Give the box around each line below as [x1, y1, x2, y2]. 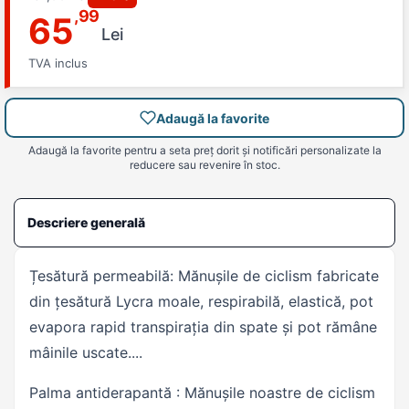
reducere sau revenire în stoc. [129, 158, 280, 172]
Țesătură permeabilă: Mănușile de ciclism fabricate [29, 267, 379, 285]
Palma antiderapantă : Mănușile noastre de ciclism [29, 383, 375, 402]
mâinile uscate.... [29, 343, 142, 362]
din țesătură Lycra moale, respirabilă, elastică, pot [29, 292, 373, 310]
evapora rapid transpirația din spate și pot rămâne [29, 318, 377, 336]
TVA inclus [28, 56, 88, 70]
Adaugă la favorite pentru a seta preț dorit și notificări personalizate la [27, 143, 382, 157]
